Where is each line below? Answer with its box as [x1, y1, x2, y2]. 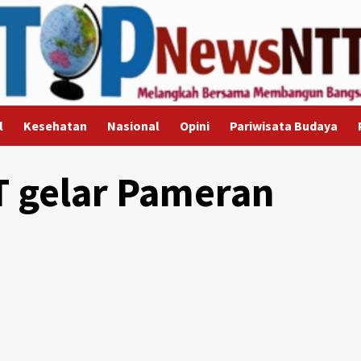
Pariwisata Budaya [229, 118, 338, 134]
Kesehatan [23, 118, 87, 134]
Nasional [106, 118, 160, 134]
